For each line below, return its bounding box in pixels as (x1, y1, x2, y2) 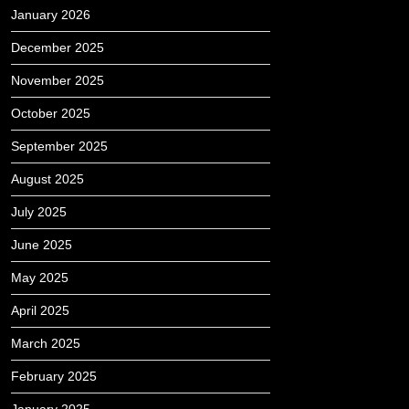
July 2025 (11, 204, 67, 219)
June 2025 (11, 237, 72, 252)
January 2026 (11, 7, 90, 22)
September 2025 (11, 139, 108, 153)
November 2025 (11, 73, 104, 88)
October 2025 (11, 106, 90, 121)
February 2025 (11, 369, 97, 383)
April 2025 (11, 303, 69, 318)
